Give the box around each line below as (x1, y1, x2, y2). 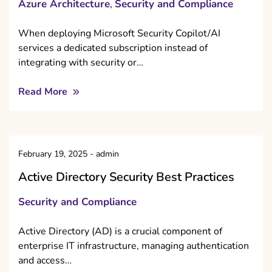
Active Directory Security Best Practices (18, 169, 234, 186)
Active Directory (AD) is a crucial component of (18, 225, 222, 239)
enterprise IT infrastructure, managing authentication (18, 239, 249, 253)
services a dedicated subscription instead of (18, 41, 208, 55)
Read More (18, 85, 70, 99)
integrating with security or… (18, 56, 143, 70)
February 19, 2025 (18, 148, 87, 160)
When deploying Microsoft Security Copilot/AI (18, 27, 220, 41)
